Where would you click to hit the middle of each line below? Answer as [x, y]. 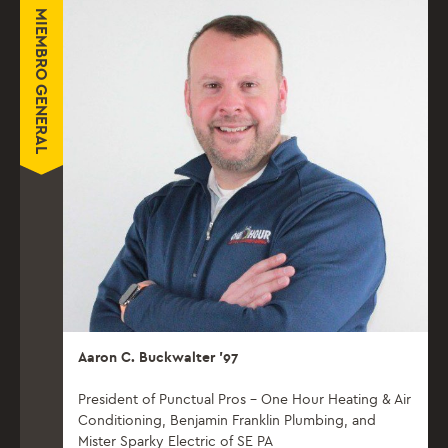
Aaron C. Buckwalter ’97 [158, 358]
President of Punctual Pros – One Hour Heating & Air [244, 400]
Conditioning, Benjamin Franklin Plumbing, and [227, 421]
